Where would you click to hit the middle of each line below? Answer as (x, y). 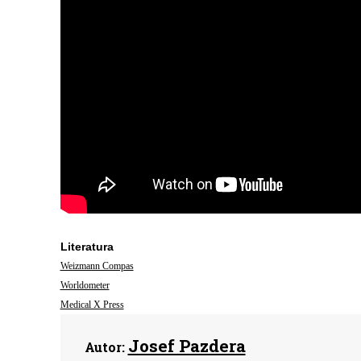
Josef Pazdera (187, 346)
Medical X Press (92, 305)
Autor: (104, 347)
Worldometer (85, 285)
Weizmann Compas (97, 266)
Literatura (87, 247)
